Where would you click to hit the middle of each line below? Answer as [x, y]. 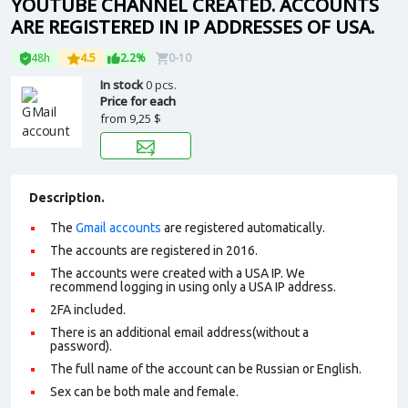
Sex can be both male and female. [144, 392]
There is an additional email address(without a [179, 332]
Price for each [138, 101]
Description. [67, 198]
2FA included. [89, 310]
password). [81, 346]
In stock [123, 85]
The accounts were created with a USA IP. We [178, 273]
